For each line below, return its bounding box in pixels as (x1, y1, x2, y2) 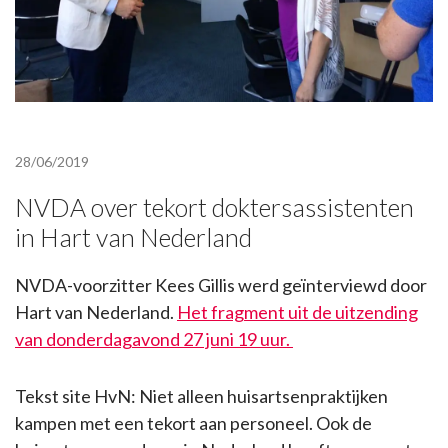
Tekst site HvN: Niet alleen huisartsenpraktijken (15, 384, 388, 407)
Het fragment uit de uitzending (177, 300, 418, 323)
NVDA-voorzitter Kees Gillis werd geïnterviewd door (15, 273, 427, 296)
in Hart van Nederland (15, 221, 252, 252)
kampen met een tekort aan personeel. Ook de (15, 411, 372, 434)
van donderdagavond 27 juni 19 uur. (15, 327, 293, 350)
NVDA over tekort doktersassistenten (15, 191, 414, 222)
